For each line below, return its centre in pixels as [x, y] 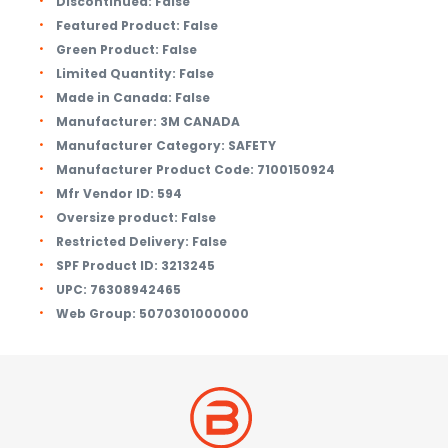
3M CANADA [200, 121]
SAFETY [252, 145]
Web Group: [96, 313]
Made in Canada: [114, 97]
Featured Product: [118, 25]
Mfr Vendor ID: [105, 193]
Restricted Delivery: [122, 241]
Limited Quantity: [116, 73]
